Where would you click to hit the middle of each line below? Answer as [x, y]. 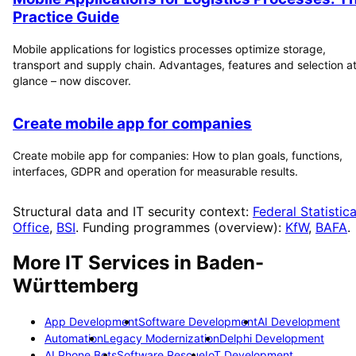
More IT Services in [104, 262]
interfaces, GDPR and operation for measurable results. [155, 171]
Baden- [230, 262]
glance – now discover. [72, 80]
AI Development [299, 321]
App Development [91, 321]
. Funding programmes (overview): [178, 227]
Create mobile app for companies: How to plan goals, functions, [178, 155]
